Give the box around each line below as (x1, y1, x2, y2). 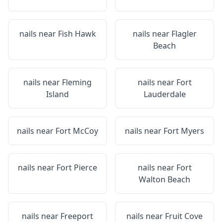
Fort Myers (164, 125, 204, 136)
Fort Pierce (56, 162, 97, 173)
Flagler (171, 28, 197, 39)
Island (46, 89, 69, 100)
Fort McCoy (55, 125, 98, 136)
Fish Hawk (57, 28, 96, 39)
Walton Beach (139, 174, 190, 185)
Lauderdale (143, 89, 186, 100)
